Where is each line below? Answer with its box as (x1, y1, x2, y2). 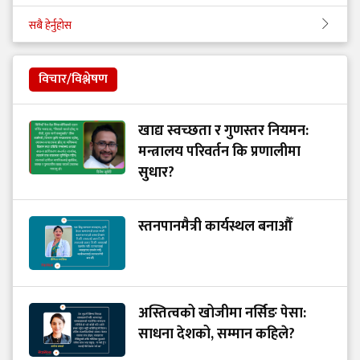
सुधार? (138, 161, 174, 186)
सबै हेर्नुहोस (29, 16, 72, 35)
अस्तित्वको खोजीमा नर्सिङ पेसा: (138, 301, 306, 326)
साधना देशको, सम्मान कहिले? (138, 322, 295, 347)
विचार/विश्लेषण (39, 68, 108, 91)
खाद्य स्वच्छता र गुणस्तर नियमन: (138, 119, 309, 144)
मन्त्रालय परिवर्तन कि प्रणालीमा (138, 140, 301, 165)
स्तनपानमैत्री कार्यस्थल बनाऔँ (138, 215, 292, 239)
